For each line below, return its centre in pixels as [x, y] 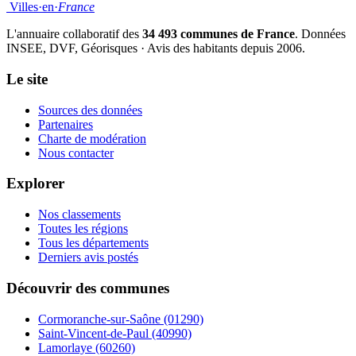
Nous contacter [76, 153]
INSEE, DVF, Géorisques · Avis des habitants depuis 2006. [156, 48]
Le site [27, 79]
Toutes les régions [83, 229]
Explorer [35, 184]
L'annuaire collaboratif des [74, 34]
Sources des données [90, 110]
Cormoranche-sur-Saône [99, 319]
